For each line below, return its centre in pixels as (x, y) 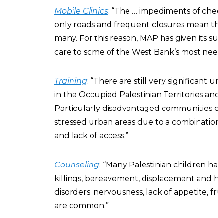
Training (71, 81)
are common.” (82, 206)
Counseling (77, 165)
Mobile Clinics (81, 11)
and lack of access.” (91, 136)
